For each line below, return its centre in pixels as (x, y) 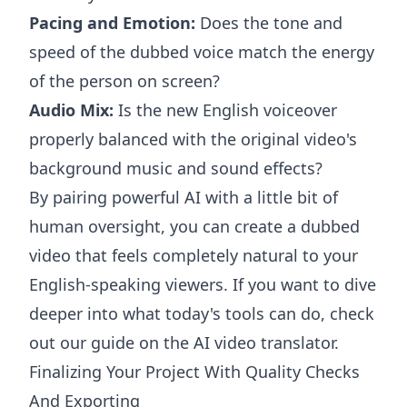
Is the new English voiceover (225, 110)
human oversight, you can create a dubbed (194, 227)
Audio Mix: (71, 110)
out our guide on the (111, 343)
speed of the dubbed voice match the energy (202, 52)
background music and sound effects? (176, 169)
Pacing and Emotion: (112, 23)
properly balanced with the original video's (193, 139)
